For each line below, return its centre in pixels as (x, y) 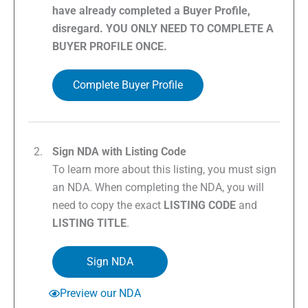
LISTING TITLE (89, 223)
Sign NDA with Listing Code (119, 152)
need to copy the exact (108, 206)
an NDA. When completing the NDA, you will (158, 188)
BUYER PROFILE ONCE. (111, 47)
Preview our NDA (100, 294)
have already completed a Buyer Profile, (151, 11)
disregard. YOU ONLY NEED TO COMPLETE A (163, 29)
